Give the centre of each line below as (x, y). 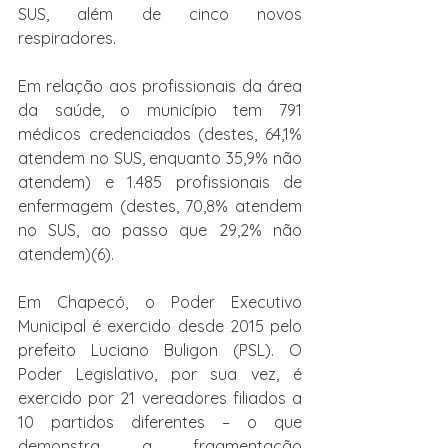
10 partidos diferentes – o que (160, 422)
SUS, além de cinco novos (160, 14)
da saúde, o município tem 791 (160, 110)
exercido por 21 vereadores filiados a (160, 398)
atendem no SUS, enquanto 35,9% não (160, 158)
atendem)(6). (66, 254)
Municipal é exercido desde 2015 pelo (160, 326)
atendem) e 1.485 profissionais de (160, 182)
